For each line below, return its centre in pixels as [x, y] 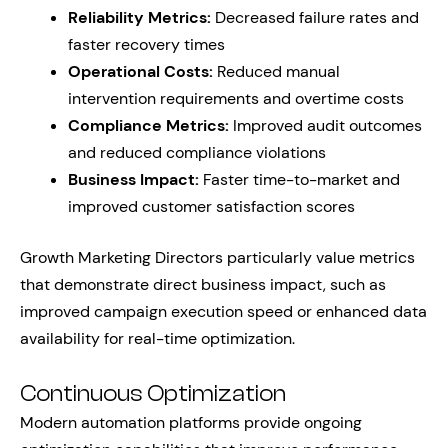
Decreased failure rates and [315, 17]
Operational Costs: [140, 71]
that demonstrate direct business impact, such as [203, 284]
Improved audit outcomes [325, 125]
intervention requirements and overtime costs [236, 98]
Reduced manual [276, 71]
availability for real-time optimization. [157, 338]
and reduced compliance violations [197, 152]
